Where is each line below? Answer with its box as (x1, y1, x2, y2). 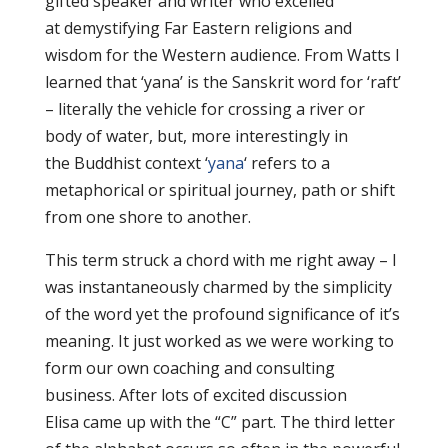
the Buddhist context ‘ (44, 152, 208, 174)
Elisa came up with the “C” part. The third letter (44, 411, 395, 433)
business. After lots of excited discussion (44, 384, 347, 406)
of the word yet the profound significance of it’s (44, 303, 400, 325)
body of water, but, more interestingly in (44, 125, 348, 147)
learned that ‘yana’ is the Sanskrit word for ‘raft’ (44, 71, 401, 93)
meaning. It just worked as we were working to (44, 330, 394, 352)
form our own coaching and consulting (44, 357, 335, 379)
